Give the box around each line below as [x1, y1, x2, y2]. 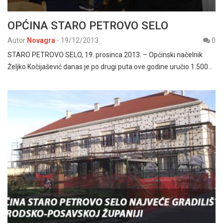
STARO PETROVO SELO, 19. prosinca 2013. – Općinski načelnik [7, 50, 203, 59]
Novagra [27, 36, 55, 44]
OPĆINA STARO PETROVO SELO [7, 18, 168, 32]
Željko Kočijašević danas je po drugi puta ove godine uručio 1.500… [7, 62, 213, 71]
